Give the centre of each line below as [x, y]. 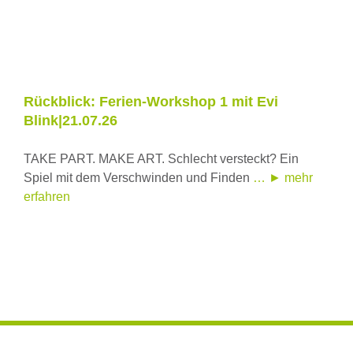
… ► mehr [283, 178]
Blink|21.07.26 [71, 121]
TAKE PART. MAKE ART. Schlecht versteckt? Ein [161, 159]
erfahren [47, 197]
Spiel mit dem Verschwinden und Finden [138, 178]
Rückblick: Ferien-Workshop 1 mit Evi [151, 102]
